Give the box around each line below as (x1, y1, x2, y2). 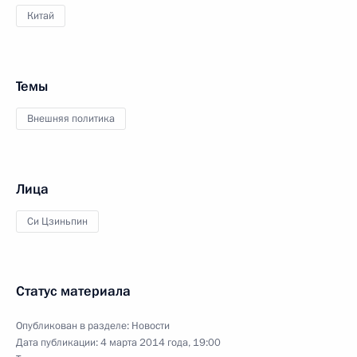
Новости (131, 319, 170, 333)
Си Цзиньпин (27, 214, 88, 229)
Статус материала (16, 282, 131, 300)
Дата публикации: (16, 335, 100, 350)
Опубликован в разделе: (16, 319, 131, 333)
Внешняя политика (27, 112, 115, 126)
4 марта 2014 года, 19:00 (100, 335, 221, 350)
